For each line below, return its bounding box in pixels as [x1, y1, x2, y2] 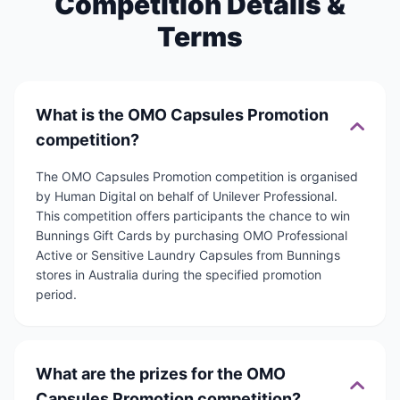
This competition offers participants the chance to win [36, 208, 350, 224]
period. [36, 287, 77, 303]
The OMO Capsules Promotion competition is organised [36, 169, 358, 185]
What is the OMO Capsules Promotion [36, 105, 329, 125]
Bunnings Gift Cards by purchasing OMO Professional [36, 228, 347, 244]
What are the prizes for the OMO [36, 364, 286, 384]
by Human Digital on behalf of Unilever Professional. [36, 188, 337, 204]
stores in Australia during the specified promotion [36, 267, 321, 283]
